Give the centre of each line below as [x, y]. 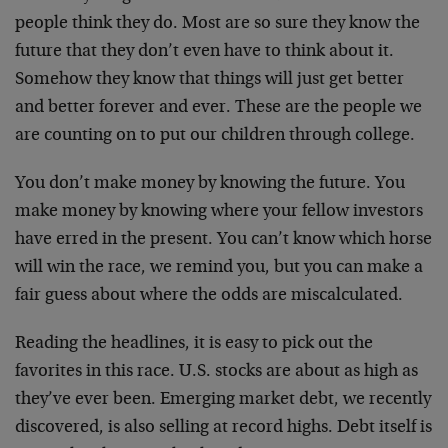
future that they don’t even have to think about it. [204, 52]
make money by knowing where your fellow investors [219, 212]
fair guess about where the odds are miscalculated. [209, 296]
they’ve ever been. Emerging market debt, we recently [223, 400]
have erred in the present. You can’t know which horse [223, 240]
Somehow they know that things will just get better [209, 80]
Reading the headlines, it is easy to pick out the [194, 344]
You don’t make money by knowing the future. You [210, 184]
